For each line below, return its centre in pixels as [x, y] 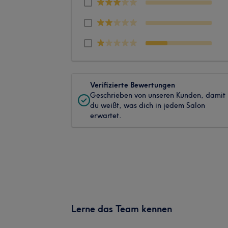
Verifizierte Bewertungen [133, 85]
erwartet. [106, 115]
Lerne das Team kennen [122, 209]
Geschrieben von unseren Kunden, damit [158, 95]
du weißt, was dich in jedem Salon [148, 105]
